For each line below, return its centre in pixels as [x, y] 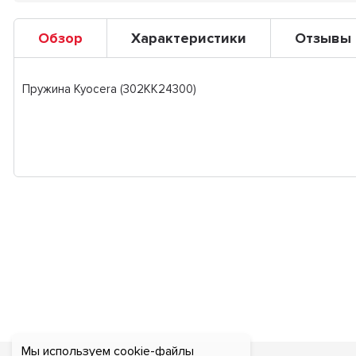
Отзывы [323, 38]
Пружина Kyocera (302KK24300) [109, 89]
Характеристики [188, 38]
